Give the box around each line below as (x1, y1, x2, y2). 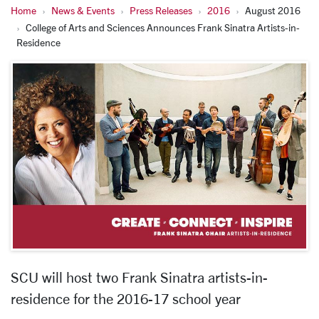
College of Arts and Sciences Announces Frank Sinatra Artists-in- (26, 21, 300, 33)
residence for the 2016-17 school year (11, 291, 241, 308)
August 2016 (245, 4, 300, 16)
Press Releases (130, 4, 192, 16)
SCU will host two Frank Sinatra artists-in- (11, 269, 268, 286)
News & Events (51, 4, 115, 16)
